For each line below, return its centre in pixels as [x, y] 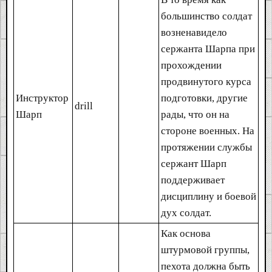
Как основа [186, 233]
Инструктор [42, 98]
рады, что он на [195, 114]
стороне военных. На [208, 131]
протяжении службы [206, 147]
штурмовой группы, [205, 250]
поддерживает [193, 180]
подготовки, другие [204, 98]
